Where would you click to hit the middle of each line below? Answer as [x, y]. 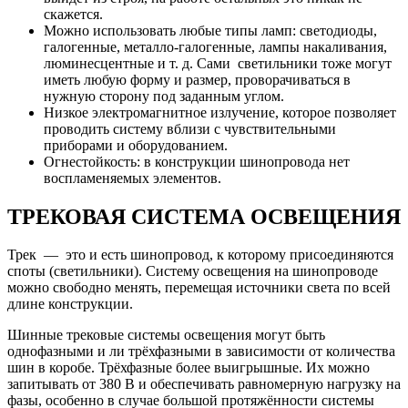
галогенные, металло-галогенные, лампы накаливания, [215, 46]
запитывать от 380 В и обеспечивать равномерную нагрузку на [204, 384]
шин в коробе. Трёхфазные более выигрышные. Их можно [189, 368]
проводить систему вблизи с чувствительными [190, 128]
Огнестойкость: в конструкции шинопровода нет [197, 161]
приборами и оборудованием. [136, 145]
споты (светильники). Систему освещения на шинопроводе [193, 271]
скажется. [73, 14]
